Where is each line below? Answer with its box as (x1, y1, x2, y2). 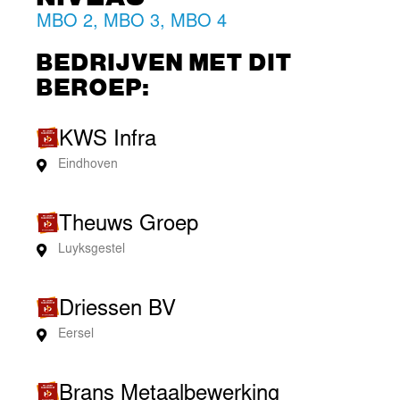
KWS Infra (59, 129, 157, 152)
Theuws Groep (59, 214, 199, 237)
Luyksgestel (58, 243, 126, 256)
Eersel (58, 328, 95, 341)
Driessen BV (59, 299, 177, 321)
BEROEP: (37, 71, 151, 101)
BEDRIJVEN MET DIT (37, 46, 294, 76)
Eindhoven (58, 158, 119, 171)
